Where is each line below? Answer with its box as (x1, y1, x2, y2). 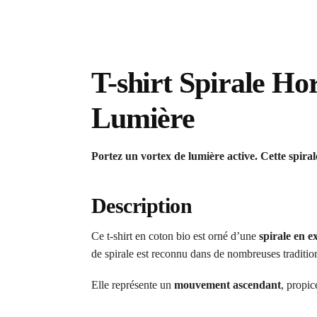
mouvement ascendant (173, 279, 281, 292)
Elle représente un (91, 279, 174, 292)
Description (91, 193, 192, 217)
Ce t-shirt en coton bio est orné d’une (91, 229, 259, 242)
